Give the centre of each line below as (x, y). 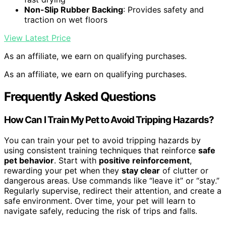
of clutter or (184, 170)
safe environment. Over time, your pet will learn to (100, 201)
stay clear (141, 170)
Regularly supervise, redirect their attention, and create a (113, 190)
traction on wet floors (66, 20)
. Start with (76, 160)
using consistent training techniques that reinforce (101, 150)
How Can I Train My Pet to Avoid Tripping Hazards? (109, 120)
